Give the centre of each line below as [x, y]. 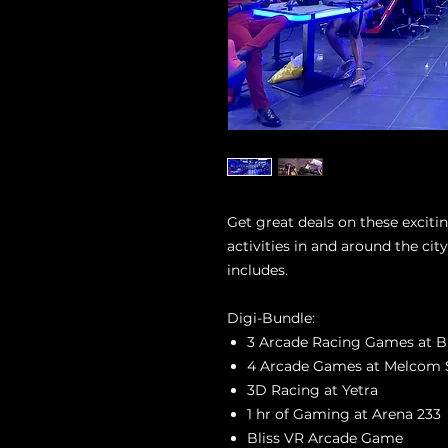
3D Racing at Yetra [312, 389]
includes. [257, 269]
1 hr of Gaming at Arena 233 [344, 413]
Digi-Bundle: [271, 317]
